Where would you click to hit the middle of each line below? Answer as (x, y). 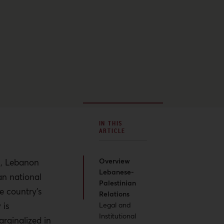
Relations (114, 194)
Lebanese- (116, 172)
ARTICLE (112, 130)
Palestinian (117, 183)
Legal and (115, 205)
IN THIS (111, 123)
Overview (114, 161)
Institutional (117, 216)
